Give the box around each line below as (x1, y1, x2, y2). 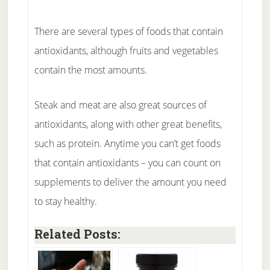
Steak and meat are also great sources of (34, 98, 207, 111)
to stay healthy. (34, 194, 97, 208)
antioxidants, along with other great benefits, (34, 117, 222, 131)
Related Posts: (34, 225, 121, 242)
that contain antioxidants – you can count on (34, 155, 221, 169)
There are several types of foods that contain (34, 24, 223, 38)
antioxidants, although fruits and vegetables (34, 43, 218, 57)
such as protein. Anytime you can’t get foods (34, 136, 221, 150)
